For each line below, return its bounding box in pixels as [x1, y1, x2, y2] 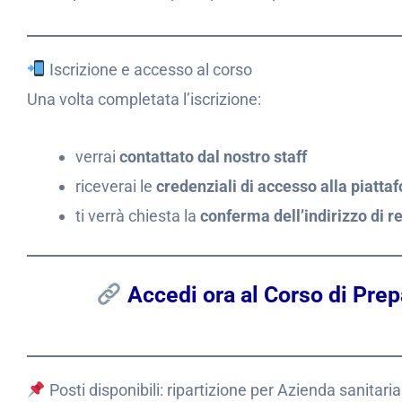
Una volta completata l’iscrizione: [27, 89, 261, 109]
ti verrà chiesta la [75, 206, 200, 225]
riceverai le [75, 177, 156, 196]
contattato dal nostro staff [119, 147, 307, 166]
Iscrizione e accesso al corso [45, 59, 252, 79]
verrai [75, 147, 119, 166]
